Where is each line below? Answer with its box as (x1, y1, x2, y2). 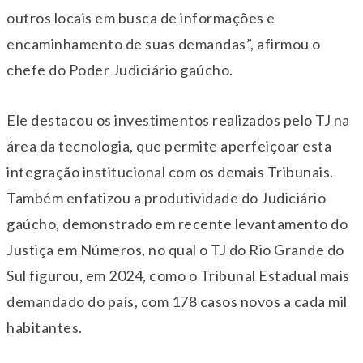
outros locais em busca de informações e (6, 9, 275, 28)
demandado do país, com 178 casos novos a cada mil (6, 293, 348, 311)
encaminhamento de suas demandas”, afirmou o (6, 35, 321, 53)
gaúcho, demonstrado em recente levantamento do (6, 215, 348, 233)
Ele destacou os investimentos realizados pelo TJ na (6, 111, 350, 130)
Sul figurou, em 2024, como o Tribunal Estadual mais (6, 267, 350, 285)
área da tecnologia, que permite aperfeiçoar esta (6, 137, 331, 156)
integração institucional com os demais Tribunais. (6, 163, 334, 181)
